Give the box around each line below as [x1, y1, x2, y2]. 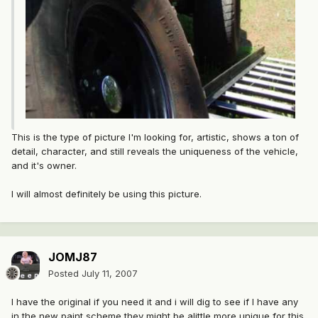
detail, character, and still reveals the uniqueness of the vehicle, [11, 146, 298, 158]
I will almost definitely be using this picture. [11, 188, 202, 200]
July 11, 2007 [82, 268, 138, 280]
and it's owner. [11, 160, 77, 172]
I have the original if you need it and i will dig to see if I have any [11, 296, 298, 308]
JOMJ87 [48, 250, 97, 265]
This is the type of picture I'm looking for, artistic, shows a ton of [11, 131, 299, 143]
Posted [48, 268, 82, 280]
